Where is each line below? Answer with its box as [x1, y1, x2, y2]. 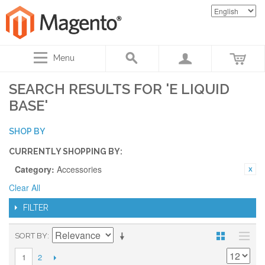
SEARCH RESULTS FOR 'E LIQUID [9, 80, 230, 98]
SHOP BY [9, 127, 45, 136]
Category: [15, 163, 54, 175]
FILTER [23, 203, 49, 212]
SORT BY [15, 231, 47, 240]
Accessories [57, 163, 102, 175]
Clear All [9, 182, 40, 193]
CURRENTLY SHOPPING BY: [9, 147, 122, 156]
